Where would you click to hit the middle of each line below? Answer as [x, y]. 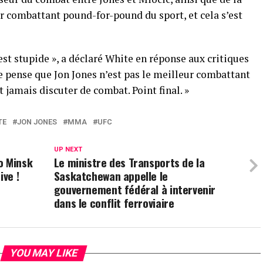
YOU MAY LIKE [43, 253]
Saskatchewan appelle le [111, 176]
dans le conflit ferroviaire [114, 203]
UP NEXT [68, 150]
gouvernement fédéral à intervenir [135, 190]
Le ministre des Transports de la [129, 163]
